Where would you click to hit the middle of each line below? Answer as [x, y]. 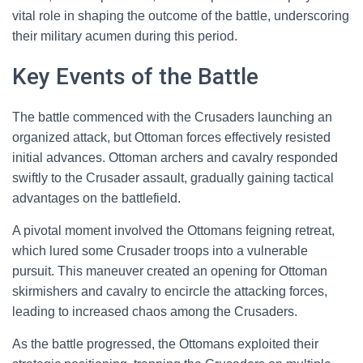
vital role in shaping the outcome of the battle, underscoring [181, 16]
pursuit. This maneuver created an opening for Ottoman [170, 271]
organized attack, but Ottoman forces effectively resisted [171, 137]
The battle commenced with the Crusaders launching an [172, 117]
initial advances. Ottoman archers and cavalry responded [175, 158]
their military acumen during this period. [125, 36]
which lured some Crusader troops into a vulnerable [160, 251]
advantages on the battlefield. [96, 198]
